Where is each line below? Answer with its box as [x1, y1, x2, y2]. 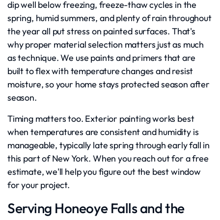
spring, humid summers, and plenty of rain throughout [7, 12, 212, 24]
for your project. [7, 179, 70, 191]
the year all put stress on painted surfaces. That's [7, 26, 195, 37]
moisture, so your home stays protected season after [7, 79, 210, 90]
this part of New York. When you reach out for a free [7, 153, 209, 164]
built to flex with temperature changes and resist [7, 65, 193, 77]
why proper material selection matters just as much [7, 39, 204, 50]
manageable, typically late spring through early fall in [7, 139, 210, 151]
